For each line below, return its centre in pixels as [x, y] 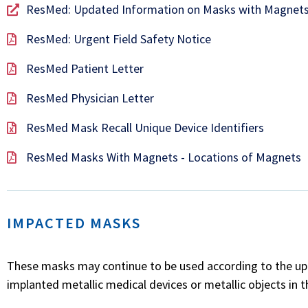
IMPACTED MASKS [74, 223]
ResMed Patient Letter [85, 68]
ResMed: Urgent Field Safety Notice [118, 39]
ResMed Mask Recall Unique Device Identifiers [145, 128]
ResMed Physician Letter [90, 98]
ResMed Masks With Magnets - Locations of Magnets [163, 157]
